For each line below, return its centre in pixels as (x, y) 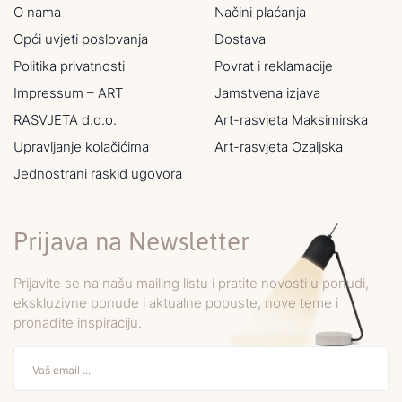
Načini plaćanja (260, 13)
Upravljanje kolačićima (81, 147)
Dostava (240, 39)
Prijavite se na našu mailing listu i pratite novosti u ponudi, (191, 284)
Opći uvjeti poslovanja (81, 39)
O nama (37, 13)
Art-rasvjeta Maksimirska (291, 120)
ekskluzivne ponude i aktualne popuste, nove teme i (176, 303)
